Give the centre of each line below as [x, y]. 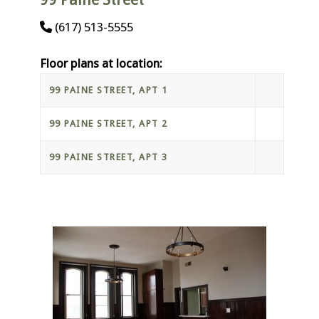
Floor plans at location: [101, 63]
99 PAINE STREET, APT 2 [108, 123]
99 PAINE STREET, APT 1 [108, 90]
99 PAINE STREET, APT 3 [108, 157]
